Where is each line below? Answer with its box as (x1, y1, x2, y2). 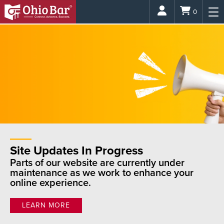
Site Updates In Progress (10, 143, 143, 158)
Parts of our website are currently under (10, 157, 184, 169)
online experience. (10, 177, 91, 189)
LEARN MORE (22, 201, 70, 209)
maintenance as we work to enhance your (10, 167, 193, 179)
